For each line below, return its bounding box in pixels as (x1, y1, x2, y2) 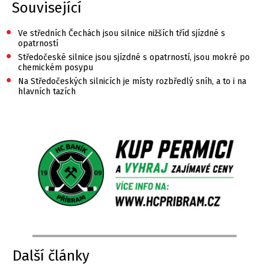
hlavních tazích (18, 86, 76, 97)
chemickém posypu (18, 62, 93, 73)
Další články (13, 247, 90, 264)
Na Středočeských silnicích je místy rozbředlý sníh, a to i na (18, 76, 246, 86)
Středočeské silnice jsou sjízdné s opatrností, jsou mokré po (18, 52, 250, 62)
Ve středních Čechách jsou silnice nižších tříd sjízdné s (18, 28, 225, 38)
